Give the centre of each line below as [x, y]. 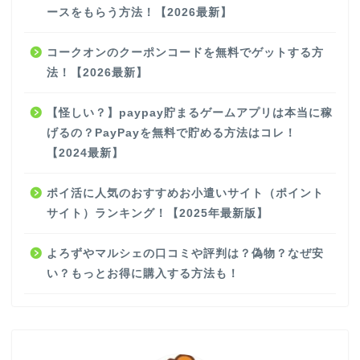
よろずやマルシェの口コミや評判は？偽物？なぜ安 [185, 253]
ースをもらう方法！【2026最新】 [139, 12]
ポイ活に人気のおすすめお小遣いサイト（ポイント [185, 193]
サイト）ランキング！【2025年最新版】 [157, 213]
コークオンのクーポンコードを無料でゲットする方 [185, 52]
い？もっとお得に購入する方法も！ [143, 273]
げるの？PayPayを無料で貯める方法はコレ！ [172, 133]
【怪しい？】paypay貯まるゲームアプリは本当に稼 [190, 112]
